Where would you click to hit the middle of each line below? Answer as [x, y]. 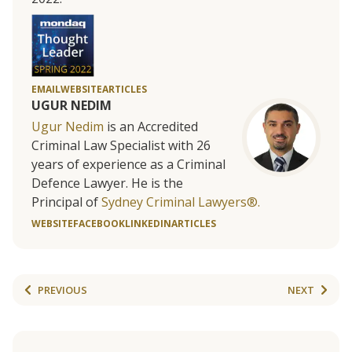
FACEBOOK [99, 224]
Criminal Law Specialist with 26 [121, 146]
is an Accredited [151, 127]
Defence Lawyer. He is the [107, 183]
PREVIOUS [62, 290]
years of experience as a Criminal [128, 165]
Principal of [66, 202]
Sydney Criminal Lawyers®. [181, 202]
